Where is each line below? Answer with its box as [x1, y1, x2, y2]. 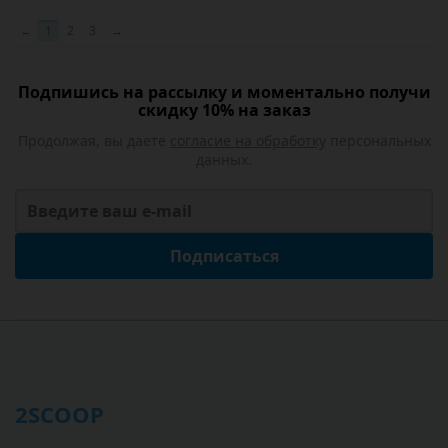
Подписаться [169, 245, 279, 267]
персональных [325, 131, 431, 150]
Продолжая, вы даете [17, 131, 170, 150]
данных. [196, 150, 252, 169]
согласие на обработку [169, 131, 326, 150]
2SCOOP [15, 399, 104, 429]
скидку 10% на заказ [137, 99, 311, 121]
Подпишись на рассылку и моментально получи [17, 81, 431, 103]
